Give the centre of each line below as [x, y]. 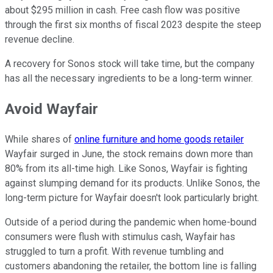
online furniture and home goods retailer [159, 139]
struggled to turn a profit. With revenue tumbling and [114, 251]
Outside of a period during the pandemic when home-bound [131, 222]
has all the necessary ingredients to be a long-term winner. [129, 78]
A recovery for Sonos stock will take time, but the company [130, 63]
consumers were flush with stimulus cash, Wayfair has [120, 236]
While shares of [40, 139]
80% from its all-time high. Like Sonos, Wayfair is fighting [126, 168]
